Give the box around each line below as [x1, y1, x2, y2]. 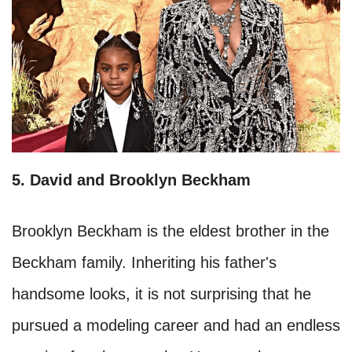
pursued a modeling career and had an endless [12, 317, 340, 335]
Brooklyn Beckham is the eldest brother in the [12, 222, 329, 240]
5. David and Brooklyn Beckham [12, 171, 251, 189]
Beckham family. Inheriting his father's [12, 254, 277, 272]
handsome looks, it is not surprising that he [12, 285, 311, 303]
